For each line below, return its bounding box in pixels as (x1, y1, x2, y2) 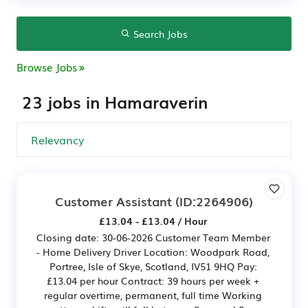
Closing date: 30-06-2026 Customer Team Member (36, 230, 270, 244)
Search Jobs (130, 27, 188, 41)
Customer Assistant (55, 192, 172, 210)
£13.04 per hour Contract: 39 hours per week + (47, 274, 259, 287)
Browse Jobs (16, 59, 77, 74)
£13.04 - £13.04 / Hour (99, 214, 207, 228)
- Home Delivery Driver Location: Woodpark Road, (36, 245, 269, 258)
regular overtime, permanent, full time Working (44, 288, 262, 302)
